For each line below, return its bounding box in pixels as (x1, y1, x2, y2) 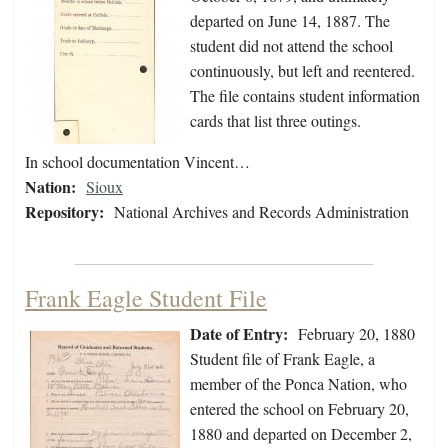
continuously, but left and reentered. (190, 60, 415, 82)
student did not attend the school (190, 35, 393, 57)
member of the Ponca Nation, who (190, 373, 407, 395)
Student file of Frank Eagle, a (190, 348, 375, 370)
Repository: (25, 200, 104, 224)
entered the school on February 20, (190, 398, 409, 420)
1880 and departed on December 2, (190, 423, 412, 445)
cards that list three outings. (190, 110, 361, 132)
